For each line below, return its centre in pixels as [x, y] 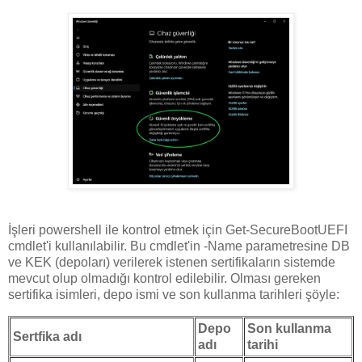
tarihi [263, 345]
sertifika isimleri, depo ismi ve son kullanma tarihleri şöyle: [174, 295]
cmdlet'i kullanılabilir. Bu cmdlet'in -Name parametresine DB [179, 246]
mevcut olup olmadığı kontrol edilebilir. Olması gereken [164, 279]
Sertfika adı [47, 337]
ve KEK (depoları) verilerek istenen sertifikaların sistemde [172, 263]
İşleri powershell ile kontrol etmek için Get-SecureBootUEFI [178, 230]
